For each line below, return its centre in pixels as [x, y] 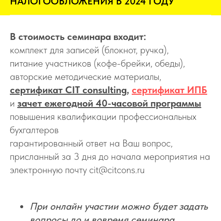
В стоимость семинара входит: [78, 36]
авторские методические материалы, [86, 76]
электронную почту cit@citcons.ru [77, 169]
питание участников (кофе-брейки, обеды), [97, 63]
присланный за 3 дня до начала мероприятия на [110, 156]
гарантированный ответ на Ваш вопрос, [91, 143]
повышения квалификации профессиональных [103, 116]
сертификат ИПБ [169, 90]
